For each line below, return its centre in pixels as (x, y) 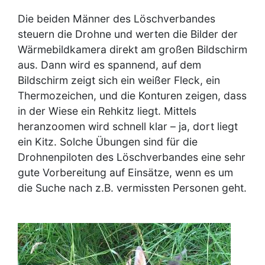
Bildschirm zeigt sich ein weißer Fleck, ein (119, 80)
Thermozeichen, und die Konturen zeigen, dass (132, 95)
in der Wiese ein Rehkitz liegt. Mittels (107, 111)
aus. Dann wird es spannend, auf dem (109, 64)
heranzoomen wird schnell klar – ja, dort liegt (128, 126)
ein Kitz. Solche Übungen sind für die (108, 141)
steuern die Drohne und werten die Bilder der (128, 34)
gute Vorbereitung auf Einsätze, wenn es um (125, 172)
